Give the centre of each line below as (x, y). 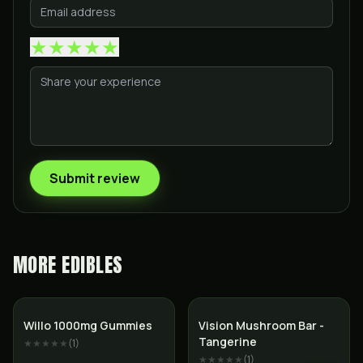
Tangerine (228, 342)
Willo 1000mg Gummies (88, 325)
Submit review (95, 178)
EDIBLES (92, 265)
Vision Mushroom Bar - (261, 325)
